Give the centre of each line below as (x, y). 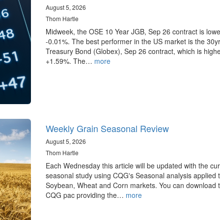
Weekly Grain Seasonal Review (107, 128)
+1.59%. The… (70, 61)
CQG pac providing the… (85, 195)
